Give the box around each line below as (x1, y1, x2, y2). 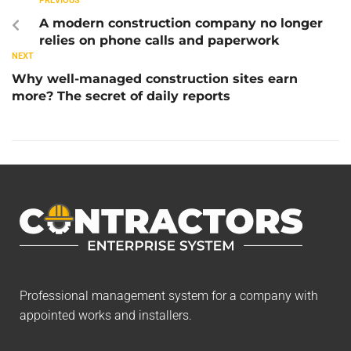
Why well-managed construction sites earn (12, 71, 298, 86)
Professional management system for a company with (20, 288, 318, 303)
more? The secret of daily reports (12, 88, 230, 103)
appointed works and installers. (20, 307, 192, 323)
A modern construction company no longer (39, 15, 323, 31)
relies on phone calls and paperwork (39, 32, 279, 48)
